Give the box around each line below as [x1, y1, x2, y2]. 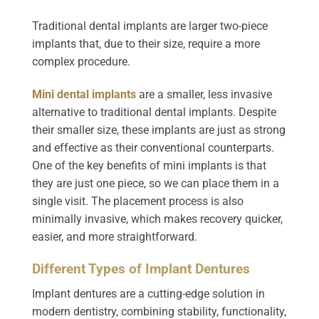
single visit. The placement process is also [32, 194, 244, 209]
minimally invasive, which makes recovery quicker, [32, 212, 283, 226]
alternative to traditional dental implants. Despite [32, 105, 276, 120]
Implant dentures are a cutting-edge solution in [32, 286, 265, 300]
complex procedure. [32, 55, 130, 69]
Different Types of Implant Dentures [32, 260, 250, 277]
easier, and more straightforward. [32, 230, 197, 244]
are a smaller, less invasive [136, 88, 272, 102]
